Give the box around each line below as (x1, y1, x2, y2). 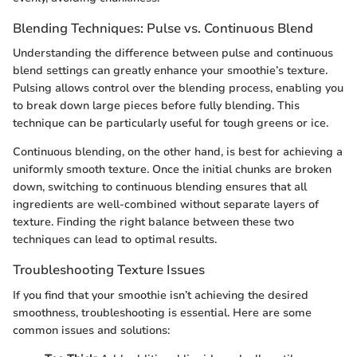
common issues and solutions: (13, 322, 170, 338)
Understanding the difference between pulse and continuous (13, 45, 333, 61)
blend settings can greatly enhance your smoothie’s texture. (13, 63, 328, 79)
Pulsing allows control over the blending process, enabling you (13, 80, 343, 96)
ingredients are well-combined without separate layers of (13, 197, 319, 213)
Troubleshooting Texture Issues (13, 261, 205, 280)
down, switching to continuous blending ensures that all (13, 179, 307, 195)
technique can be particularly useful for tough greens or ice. (13, 116, 328, 131)
